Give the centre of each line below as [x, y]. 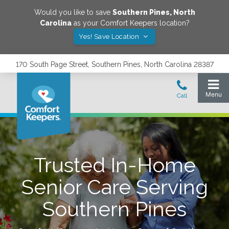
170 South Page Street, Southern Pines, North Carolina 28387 [114, 64]
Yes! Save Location [110, 37]
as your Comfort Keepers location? [130, 23]
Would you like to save [73, 12]
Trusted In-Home [114, 165]
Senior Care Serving [114, 187]
